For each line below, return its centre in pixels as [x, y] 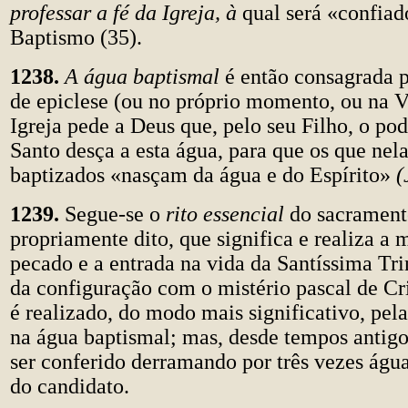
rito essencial [228, 214]
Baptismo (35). [76, 37]
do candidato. [70, 386]
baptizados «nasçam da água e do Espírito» [203, 175]
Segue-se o [112, 214]
